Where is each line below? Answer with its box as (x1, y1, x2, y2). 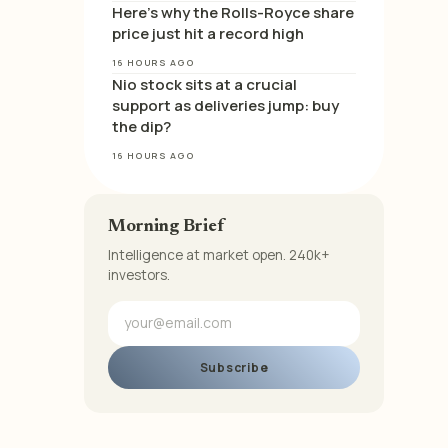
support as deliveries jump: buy (112, 95, 339, 116)
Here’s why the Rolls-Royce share (112, 2, 354, 23)
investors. (108, 266, 170, 284)
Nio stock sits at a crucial (112, 74, 297, 95)
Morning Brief (108, 218, 224, 236)
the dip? (112, 116, 171, 137)
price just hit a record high (112, 23, 304, 44)
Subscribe (199, 358, 269, 376)
